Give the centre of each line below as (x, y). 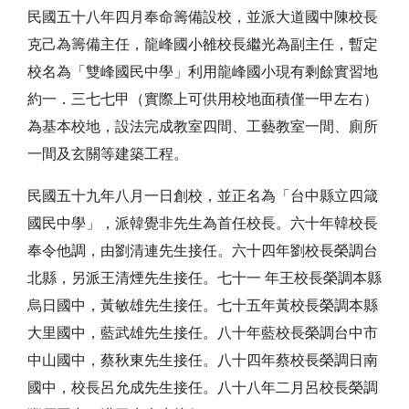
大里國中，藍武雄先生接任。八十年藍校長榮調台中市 (203, 333)
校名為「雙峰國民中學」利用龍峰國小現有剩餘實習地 (203, 72)
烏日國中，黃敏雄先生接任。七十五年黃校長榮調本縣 (203, 305)
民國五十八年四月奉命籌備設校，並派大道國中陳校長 (203, 17)
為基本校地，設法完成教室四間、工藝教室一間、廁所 (203, 126)
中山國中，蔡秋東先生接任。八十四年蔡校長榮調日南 (203, 360)
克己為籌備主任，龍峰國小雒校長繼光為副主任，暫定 (203, 44)
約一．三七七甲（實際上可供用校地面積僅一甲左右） (203, 99)
